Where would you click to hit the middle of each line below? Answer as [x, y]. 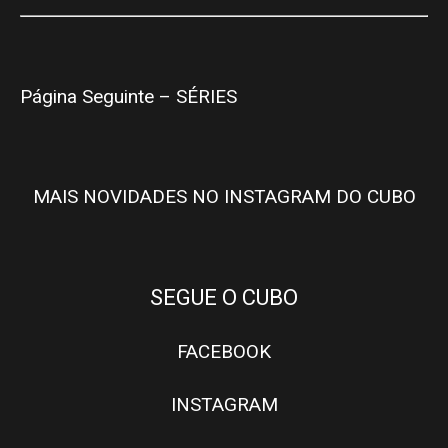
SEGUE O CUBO [224, 298]
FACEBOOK [224, 352]
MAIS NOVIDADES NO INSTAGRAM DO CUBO [224, 197]
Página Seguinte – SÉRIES [128, 97]
